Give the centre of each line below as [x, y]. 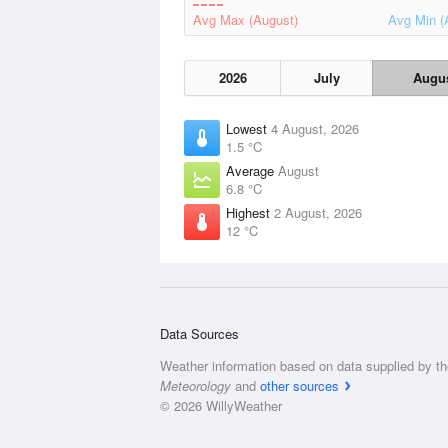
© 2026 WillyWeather [221, 405]
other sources [299, 385]
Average [252, 170]
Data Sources [199, 333]
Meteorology [195, 385]
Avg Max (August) [245, 19]
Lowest [248, 128]
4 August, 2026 [315, 128]
